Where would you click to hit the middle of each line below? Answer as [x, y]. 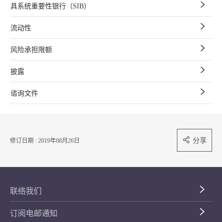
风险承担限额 [31, 50]
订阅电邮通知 [34, 213]
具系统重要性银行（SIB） [51, 6]
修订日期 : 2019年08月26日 [45, 141]
